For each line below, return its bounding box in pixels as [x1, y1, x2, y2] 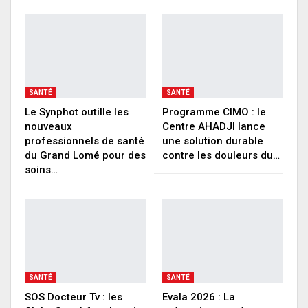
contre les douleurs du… [162, 148, 280, 162]
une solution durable [162, 134, 263, 147]
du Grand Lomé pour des [25, 148, 146, 162]
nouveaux [25, 120, 72, 133]
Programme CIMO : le [162, 105, 266, 118]
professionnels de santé [25, 134, 144, 147]
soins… [25, 163, 58, 176]
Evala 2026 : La [162, 291, 235, 304]
